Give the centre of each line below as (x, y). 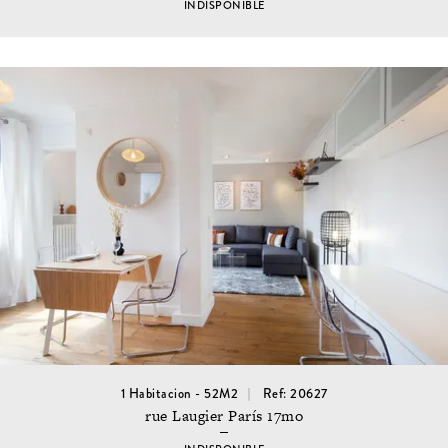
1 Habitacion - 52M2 (179, 394)
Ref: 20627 (295, 394)
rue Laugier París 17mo (224, 415)
